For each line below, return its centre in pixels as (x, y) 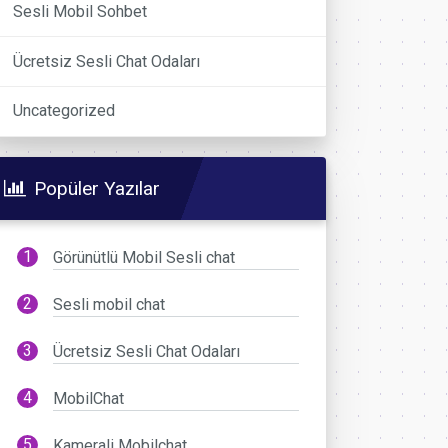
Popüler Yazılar (97, 188)
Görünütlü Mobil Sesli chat (144, 257)
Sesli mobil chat (109, 304)
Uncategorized (64, 111)
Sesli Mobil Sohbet (80, 12)
